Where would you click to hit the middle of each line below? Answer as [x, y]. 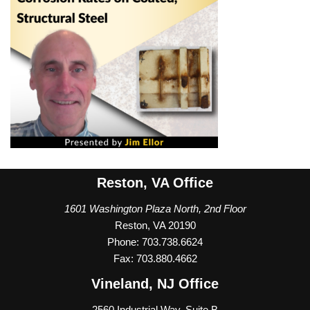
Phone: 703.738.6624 [155, 242]
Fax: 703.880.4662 [155, 259]
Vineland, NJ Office [155, 284]
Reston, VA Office [155, 183]
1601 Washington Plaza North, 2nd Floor [155, 209]
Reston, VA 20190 [155, 226]
